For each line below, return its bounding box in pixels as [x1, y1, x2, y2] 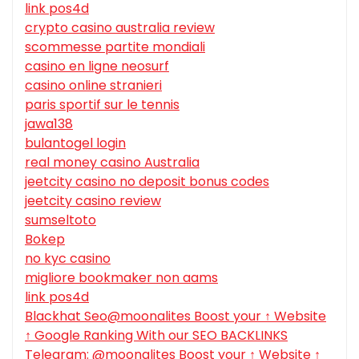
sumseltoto [25, 210, 96, 229]
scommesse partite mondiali [25, 37, 205, 56]
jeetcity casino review [25, 191, 161, 210]
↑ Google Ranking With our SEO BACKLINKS [25, 325, 288, 345]
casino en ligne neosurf [25, 56, 169, 75]
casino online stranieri [25, 75, 162, 95]
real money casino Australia [25, 152, 200, 171]
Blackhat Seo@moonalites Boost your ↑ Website [25, 306, 326, 325]
